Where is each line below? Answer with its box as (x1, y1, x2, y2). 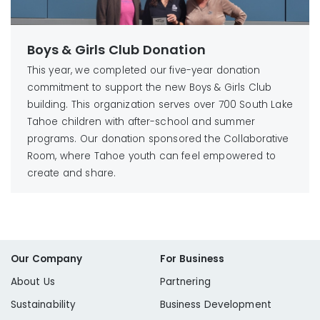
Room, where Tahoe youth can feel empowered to (26, 149, 276, 164)
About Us (11, 275, 55, 289)
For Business (160, 252, 225, 266)
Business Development (160, 298, 271, 312)
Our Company (11, 252, 83, 266)
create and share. (26, 166, 116, 181)
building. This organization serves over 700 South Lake (26, 98, 293, 112)
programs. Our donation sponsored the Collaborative (26, 132, 289, 146)
